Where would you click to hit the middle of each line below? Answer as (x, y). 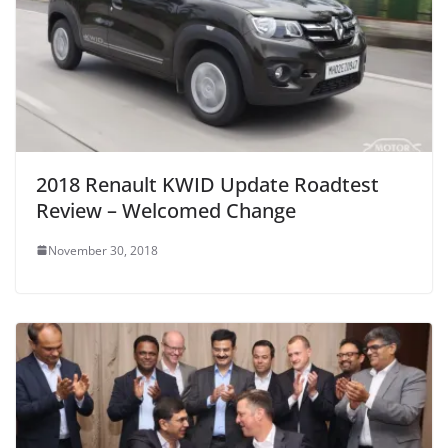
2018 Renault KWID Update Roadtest (207, 184)
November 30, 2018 (103, 250)
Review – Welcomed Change (166, 210)
